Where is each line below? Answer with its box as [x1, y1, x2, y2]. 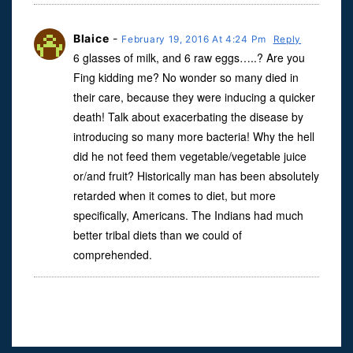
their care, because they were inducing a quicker [73, 89, 315, 106]
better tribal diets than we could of [73, 227, 242, 243]
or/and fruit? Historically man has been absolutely [73, 168, 319, 184]
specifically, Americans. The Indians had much [73, 207, 303, 224]
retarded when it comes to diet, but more [73, 188, 276, 204]
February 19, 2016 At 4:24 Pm [121, 33, 269, 46]
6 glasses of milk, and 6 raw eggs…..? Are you [73, 50, 305, 66]
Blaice [73, 32, 110, 46]
